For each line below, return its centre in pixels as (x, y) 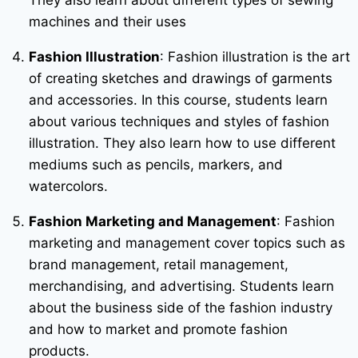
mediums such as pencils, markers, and (155, 164)
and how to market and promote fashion (158, 329)
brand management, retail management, (158, 264)
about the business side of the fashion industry (180, 307)
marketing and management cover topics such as (187, 243)
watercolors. (68, 186)
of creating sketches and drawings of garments (180, 78)
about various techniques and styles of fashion (179, 121)
